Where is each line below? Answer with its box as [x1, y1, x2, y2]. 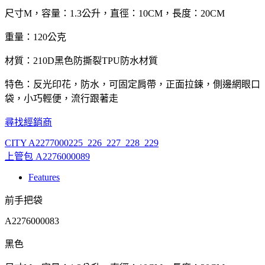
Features [28, 172, 60, 183]
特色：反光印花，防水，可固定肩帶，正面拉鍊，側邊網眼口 [5, 79, 260, 90]
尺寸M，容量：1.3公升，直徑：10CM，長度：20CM [5, 8, 225, 19]
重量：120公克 [5, 32, 66, 43]
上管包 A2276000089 [5, 151, 90, 162]
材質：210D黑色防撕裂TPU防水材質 [5, 56, 158, 66]
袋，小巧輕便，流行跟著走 [5, 93, 118, 104]
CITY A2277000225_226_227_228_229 [5, 138, 159, 148]
